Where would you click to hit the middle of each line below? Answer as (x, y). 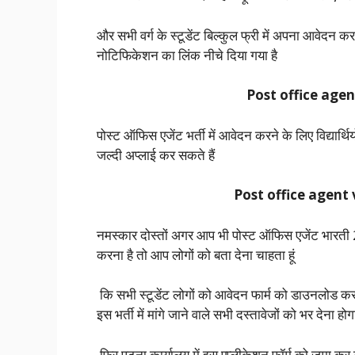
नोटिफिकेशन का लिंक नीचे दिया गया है (187, 55)
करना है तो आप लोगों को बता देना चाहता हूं (196, 254)
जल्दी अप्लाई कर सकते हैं (157, 155)
